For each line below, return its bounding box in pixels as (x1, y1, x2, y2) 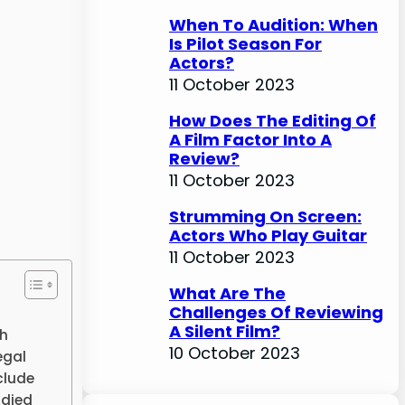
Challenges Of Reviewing (168, 300, 383, 324)
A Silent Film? (168, 319, 280, 343)
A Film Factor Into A (168, 127, 332, 151)
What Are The (168, 281, 286, 305)
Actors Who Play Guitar (168, 223, 367, 247)
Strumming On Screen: (168, 204, 362, 228)
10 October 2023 (168, 341, 300, 364)
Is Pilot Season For (168, 32, 322, 55)
